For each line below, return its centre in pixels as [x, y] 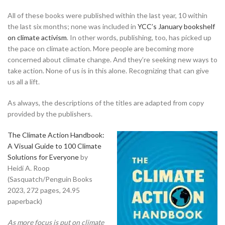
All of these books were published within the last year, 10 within [107, 15]
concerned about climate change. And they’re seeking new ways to [113, 59]
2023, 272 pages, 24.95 [44, 190]
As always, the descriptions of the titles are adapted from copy [106, 102]
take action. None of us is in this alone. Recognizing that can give [108, 70]
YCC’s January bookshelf [176, 26]
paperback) [25, 201]
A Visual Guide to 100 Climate [54, 146]
